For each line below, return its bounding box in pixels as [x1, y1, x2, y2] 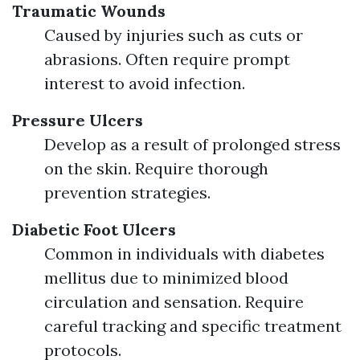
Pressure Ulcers [12, 110, 143, 130]
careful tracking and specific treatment [44, 316, 342, 336]
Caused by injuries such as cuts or [44, 25, 303, 45]
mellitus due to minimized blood [44, 268, 288, 288]
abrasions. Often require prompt [44, 49, 290, 69]
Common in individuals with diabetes [44, 243, 325, 264]
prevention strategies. [44, 182, 211, 202]
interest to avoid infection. [44, 73, 245, 93]
